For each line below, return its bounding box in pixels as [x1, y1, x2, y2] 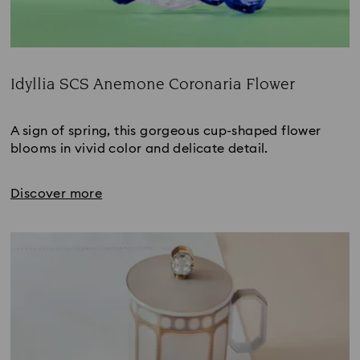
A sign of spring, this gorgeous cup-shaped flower [10, 124, 321, 137]
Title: [10, 94, 39, 108]
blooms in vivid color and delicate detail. [10, 141, 268, 155]
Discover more [10, 186, 103, 200]
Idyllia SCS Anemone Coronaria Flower [10, 72, 295, 96]
